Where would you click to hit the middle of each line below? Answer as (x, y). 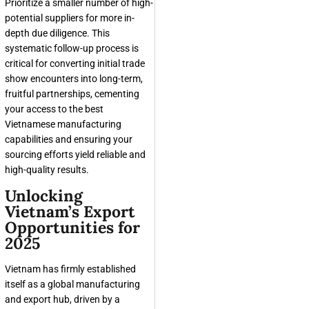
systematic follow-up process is (72, 48)
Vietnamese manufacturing (63, 124)
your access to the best (54, 109)
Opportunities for (72, 227)
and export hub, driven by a (62, 299)
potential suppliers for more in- (70, 18)
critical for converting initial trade (75, 63)
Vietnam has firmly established (70, 269)
